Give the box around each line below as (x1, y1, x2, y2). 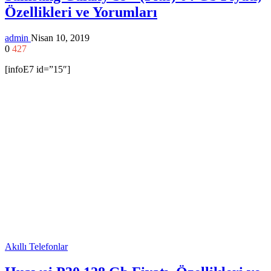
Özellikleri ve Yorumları (5, 4, 157, 21)
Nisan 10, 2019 (31, 33, 90, 44)
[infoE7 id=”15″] (5, 64, 70, 75)
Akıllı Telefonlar (5, 241, 68, 252)
